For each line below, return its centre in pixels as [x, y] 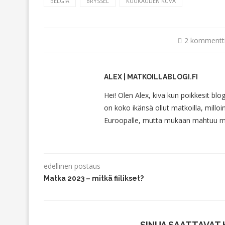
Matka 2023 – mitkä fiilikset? [94, 178]
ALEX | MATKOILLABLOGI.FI [151, 77]
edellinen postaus [72, 166]
